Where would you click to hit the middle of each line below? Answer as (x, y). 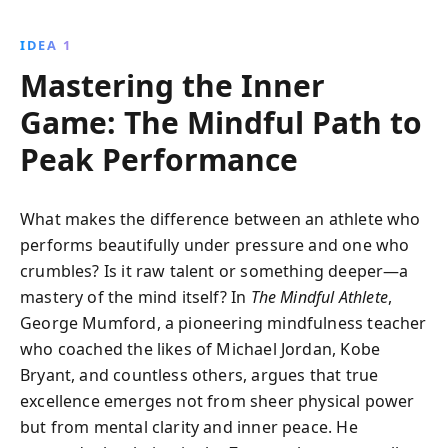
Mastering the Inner (172, 85)
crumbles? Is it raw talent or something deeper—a (214, 271)
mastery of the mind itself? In (135, 297)
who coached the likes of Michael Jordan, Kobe (200, 349)
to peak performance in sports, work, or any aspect (224, 28)
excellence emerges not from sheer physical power (217, 401)
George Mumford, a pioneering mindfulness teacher (223, 323)
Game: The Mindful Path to (221, 122)
